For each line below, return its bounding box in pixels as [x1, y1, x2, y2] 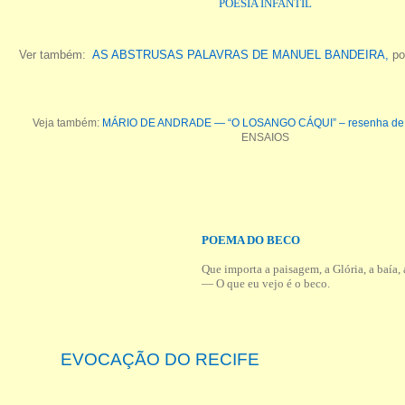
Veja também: [32, 116, 102, 129]
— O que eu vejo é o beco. [201, 276, 330, 290]
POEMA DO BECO [201, 232, 300, 247]
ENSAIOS [240, 130, 289, 144]
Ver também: [18, 48, 92, 62]
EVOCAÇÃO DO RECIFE [24, 349, 259, 369]
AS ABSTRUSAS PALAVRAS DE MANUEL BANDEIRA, [91, 48, 389, 62]
